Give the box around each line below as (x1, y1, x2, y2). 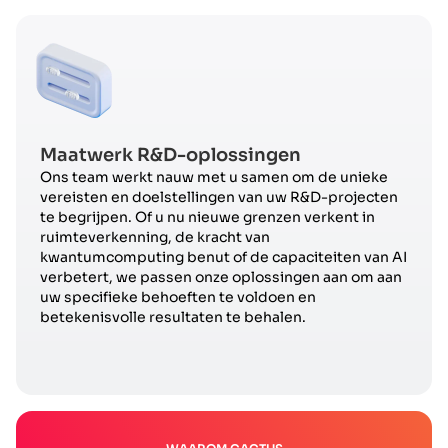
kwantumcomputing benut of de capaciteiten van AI (40, 248, 407, 267)
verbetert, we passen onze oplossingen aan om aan (40, 268, 402, 287)
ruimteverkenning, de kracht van (40, 228, 270, 247)
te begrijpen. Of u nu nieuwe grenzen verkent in (40, 208, 375, 227)
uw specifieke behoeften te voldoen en (40, 288, 316, 307)
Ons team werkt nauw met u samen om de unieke (40, 168, 388, 187)
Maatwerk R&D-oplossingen (40, 144, 301, 167)
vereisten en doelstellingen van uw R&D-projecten (40, 188, 398, 207)
